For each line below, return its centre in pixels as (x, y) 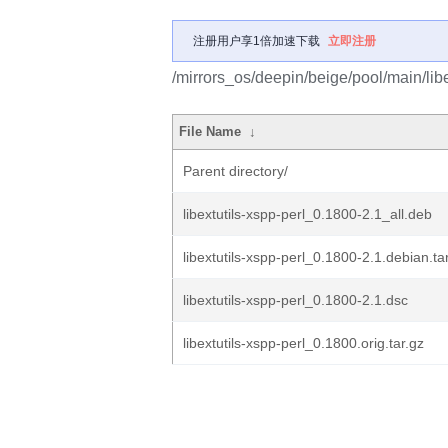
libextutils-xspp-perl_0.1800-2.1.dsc (295, 300)
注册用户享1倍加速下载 (256, 41)
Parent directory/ (235, 171)
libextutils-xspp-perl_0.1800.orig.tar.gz (303, 343)
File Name (210, 131)
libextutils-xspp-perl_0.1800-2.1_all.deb (307, 214)
